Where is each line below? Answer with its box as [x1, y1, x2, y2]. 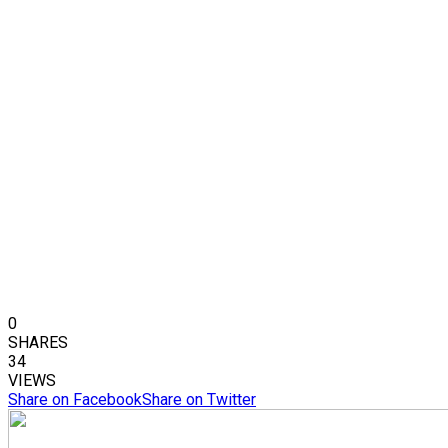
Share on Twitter [142, 390, 256, 410]
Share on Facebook [8, 390, 142, 410]
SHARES [8, 333, 68, 353]
